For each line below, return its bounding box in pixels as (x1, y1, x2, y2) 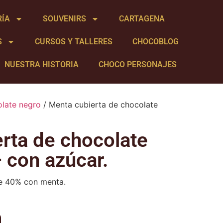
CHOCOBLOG (132, 37, 179, 46)
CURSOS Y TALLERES (35, 37, 113, 46)
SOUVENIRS (43, 14, 87, 23)
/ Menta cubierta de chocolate (41, 100, 158, 110)
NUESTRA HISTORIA (4, 60, 79, 69)
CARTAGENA (119, 14, 165, 23)
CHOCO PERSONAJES (98, 60, 177, 69)
